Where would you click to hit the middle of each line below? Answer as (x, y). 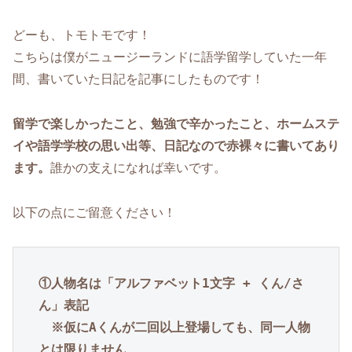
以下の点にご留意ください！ (94, 212)
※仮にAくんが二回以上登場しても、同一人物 (181, 327)
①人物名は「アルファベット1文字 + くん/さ (171, 283)
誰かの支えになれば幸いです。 (138, 168)
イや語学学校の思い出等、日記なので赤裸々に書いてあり (176, 146)
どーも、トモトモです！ (82, 35)
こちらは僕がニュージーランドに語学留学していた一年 (170, 57)
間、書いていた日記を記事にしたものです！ (138, 79)
